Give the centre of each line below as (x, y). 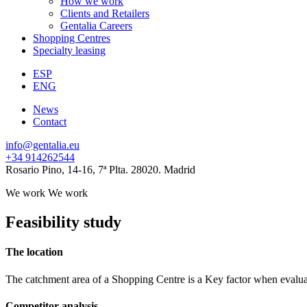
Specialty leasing (69, 51)
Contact (50, 122)
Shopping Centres (72, 38)
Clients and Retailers (105, 14)
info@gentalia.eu (42, 145)
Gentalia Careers (96, 26)
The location (34, 252)
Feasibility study (63, 222)
